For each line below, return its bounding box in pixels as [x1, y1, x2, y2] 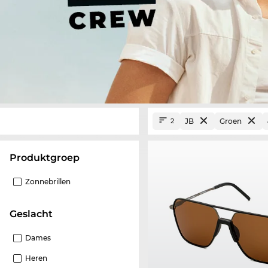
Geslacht [17, 208, 53, 220]
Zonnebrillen [25, 176, 71, 186]
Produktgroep [17, 151, 80, 163]
